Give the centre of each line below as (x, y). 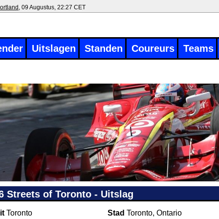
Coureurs (153, 48)
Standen (104, 48)
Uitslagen (54, 48)
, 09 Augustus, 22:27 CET (52, 7)
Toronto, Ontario (154, 213)
